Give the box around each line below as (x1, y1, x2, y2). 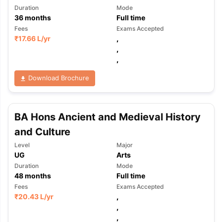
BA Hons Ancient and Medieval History (14, 111, 201, 123)
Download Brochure (26, 74, 89, 82)
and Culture (14, 125, 70, 138)
